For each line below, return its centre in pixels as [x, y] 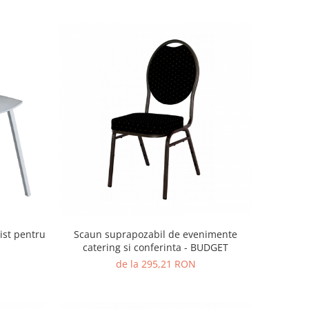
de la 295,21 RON [156, 264]
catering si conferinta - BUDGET [156, 248]
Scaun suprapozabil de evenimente [156, 235]
